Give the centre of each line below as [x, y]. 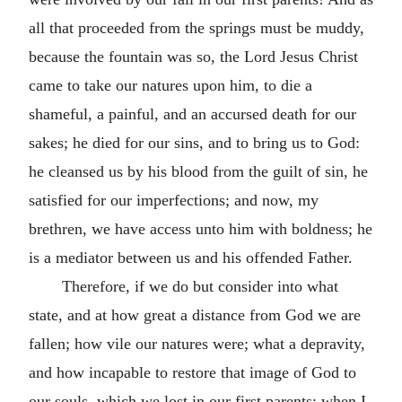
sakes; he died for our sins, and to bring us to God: [194, 142]
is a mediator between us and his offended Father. [191, 257]
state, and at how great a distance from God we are [195, 315]
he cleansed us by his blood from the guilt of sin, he [198, 171]
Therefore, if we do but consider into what [200, 286]
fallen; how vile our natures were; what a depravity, [197, 343]
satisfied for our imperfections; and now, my [174, 200]
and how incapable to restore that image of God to [192, 372]
